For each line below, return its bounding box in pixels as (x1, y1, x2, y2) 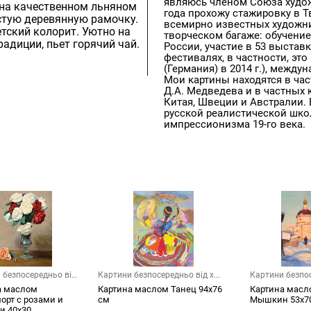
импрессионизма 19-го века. (163, 118, 305, 131)
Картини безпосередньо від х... (98, 270, 220, 280)
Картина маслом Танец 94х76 (98, 284, 222, 295)
